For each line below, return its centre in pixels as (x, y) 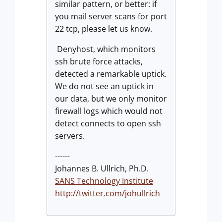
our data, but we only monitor (111, 99)
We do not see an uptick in (104, 86)
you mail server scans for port (111, 16)
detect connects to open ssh (108, 123)
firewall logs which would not (109, 111)
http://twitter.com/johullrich (108, 193)
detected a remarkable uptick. (111, 74)
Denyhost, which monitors (105, 49)
